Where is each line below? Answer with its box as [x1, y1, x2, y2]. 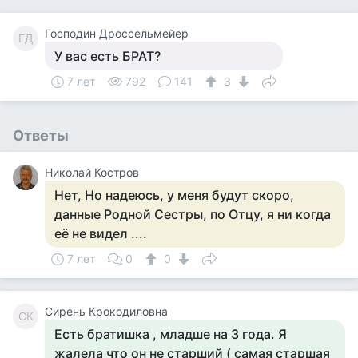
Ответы [13, 127, 69, 144]
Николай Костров [45, 165, 139, 179]
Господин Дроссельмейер [45, 26, 189, 40]
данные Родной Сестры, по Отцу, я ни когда [54, 206, 331, 222]
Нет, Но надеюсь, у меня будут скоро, [54, 187, 294, 203]
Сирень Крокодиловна [45, 304, 168, 318]
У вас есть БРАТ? [54, 48, 161, 64]
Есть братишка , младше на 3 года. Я [54, 326, 287, 342]
